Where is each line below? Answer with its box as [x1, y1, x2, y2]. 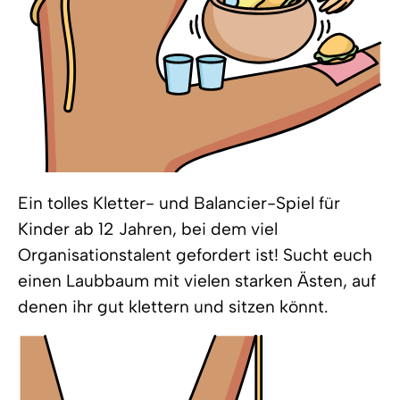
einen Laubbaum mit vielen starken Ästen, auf [18, 271, 376, 291]
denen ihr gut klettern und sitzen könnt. [18, 296, 329, 317]
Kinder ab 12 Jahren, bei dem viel [18, 219, 278, 239]
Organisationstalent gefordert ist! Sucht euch [18, 245, 372, 265]
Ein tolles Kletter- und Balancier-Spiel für [18, 193, 340, 213]
